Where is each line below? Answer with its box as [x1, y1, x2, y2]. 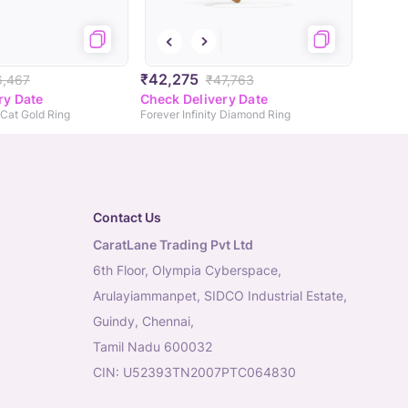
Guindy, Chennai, [93, 313, 194, 330]
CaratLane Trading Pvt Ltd [93, 237, 253, 253]
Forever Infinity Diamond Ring [139, 107, 291, 122]
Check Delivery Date [139, 91, 269, 107]
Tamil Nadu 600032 [93, 339, 212, 355]
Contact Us [93, 209, 161, 226]
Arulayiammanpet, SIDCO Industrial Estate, [93, 288, 347, 304]
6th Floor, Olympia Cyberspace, [93, 262, 281, 279]
